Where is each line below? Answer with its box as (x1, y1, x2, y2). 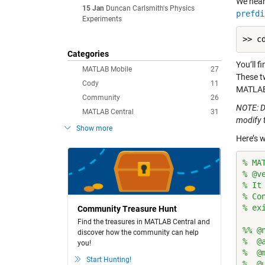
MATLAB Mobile (82, 65, 132, 73)
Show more (76, 124, 112, 132)
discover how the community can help (77, 228, 199, 237)
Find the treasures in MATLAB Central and (77, 218, 210, 226)
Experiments (82, 15, 122, 23)
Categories (67, 49, 109, 59)
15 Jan (82, 4, 104, 12)
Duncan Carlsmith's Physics (106, 4, 195, 12)
